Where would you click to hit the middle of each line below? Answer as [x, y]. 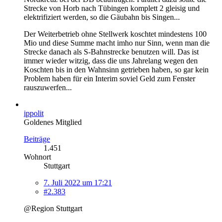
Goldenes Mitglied [53, 122]
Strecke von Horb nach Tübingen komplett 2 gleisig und [112, 8]
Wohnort [37, 157]
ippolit [34, 113]
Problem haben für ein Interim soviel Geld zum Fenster [110, 78]
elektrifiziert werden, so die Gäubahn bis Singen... [102, 17]
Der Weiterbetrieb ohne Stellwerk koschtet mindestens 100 [115, 34]
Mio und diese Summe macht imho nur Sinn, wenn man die [117, 43]
